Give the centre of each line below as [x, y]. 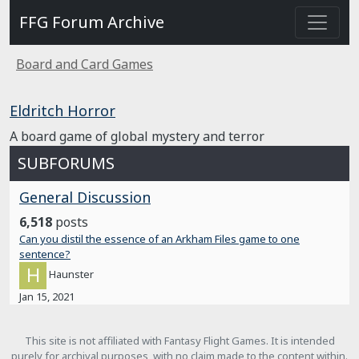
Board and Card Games [85, 64]
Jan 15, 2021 [47, 296]
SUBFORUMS [66, 163]
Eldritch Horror [63, 111]
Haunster [71, 274]
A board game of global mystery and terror [137, 136]
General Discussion [85, 197]
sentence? [45, 254]
